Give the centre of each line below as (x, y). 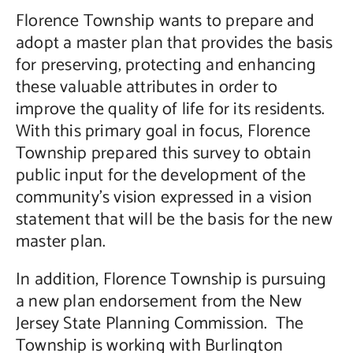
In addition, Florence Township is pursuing (171, 280)
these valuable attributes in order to (147, 88)
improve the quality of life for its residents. (172, 110)
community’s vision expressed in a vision (163, 198)
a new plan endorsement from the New (158, 302)
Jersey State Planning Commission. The (160, 324)
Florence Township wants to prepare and (165, 22)
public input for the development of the (160, 176)
